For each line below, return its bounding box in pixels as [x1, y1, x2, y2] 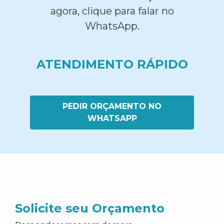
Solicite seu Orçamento [15, 201, 164, 215]
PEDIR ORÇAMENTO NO [62, 101, 161, 111]
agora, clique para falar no [50, 5, 174, 17]
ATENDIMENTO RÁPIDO [36, 57, 188, 71]
